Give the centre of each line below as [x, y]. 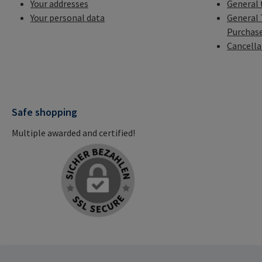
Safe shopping [44, 112]
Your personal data [68, 18]
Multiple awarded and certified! [73, 133]
